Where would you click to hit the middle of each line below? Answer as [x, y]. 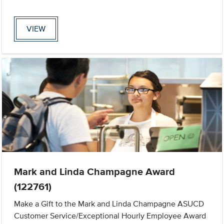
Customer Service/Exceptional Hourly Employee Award [110, 216]
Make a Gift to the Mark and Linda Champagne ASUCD [109, 204]
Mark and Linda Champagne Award [95, 172]
